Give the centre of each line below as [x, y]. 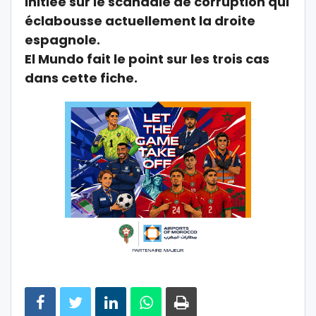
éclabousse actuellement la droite [140, 21]
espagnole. [62, 40]
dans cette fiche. [81, 78]
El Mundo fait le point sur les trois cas [147, 59]
